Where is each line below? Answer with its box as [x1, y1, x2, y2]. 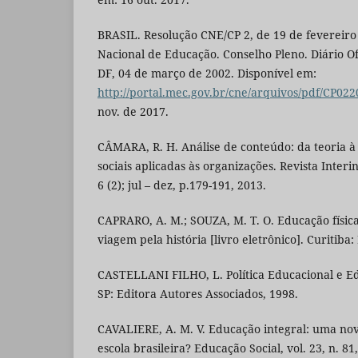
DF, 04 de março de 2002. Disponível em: [97, 65, 316, 81]
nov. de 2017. [97, 103, 169, 119]
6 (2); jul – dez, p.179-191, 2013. [97, 177, 266, 193]
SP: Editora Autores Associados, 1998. [97, 285, 298, 301]
